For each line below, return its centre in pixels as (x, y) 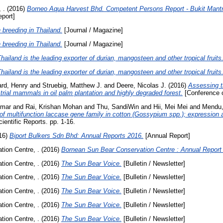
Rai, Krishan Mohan (54, 107)
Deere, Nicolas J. (141, 86)
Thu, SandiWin (118, 107)
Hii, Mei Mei (170, 107)
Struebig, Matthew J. (72, 86)
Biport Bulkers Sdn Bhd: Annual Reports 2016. (76, 135)
